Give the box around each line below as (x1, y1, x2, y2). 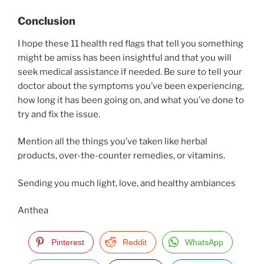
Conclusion (18, 15, 75, 28)
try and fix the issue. (18, 108, 102, 120)
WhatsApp (185, 237, 223, 247)
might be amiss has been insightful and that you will (18, 52, 232, 63)
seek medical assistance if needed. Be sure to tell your (18, 66, 242, 77)
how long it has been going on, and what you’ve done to (18, 94, 244, 105)
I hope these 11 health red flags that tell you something (18, 38, 243, 49)
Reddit (123, 237, 147, 247)
